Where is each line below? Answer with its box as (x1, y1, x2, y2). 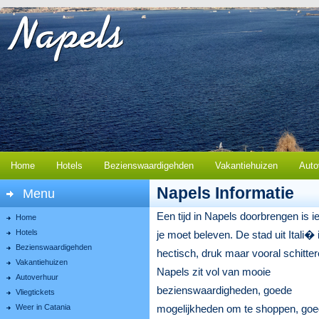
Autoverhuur (16, 273, 58, 281)
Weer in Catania (16, 303, 70, 311)
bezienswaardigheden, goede (157, 284, 292, 296)
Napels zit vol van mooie (157, 266, 271, 278)
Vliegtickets (16, 288, 55, 296)
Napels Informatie (157, 184, 294, 202)
